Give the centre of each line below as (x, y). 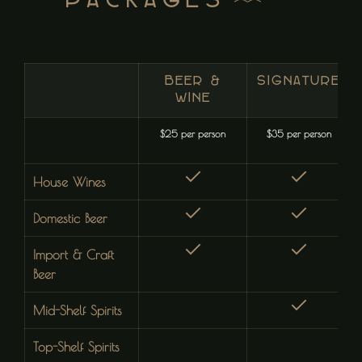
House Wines (69, 182)
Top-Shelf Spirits (76, 347)
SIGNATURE (299, 82)
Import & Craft (74, 255)
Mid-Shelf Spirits (78, 311)
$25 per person (193, 134)
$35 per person (299, 134)
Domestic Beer (70, 219)
